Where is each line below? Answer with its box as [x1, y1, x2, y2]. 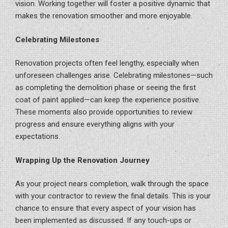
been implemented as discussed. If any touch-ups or [15, 216, 191, 225]
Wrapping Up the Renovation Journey [15, 155, 150, 165]
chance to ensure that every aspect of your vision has [15, 204, 196, 213]
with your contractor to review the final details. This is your [15, 191, 211, 201]
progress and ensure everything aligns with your [15, 120, 175, 129]
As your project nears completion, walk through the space [15, 179, 209, 188]
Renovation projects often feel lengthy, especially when [15, 59, 199, 68]
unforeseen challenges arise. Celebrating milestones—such [15, 71, 213, 80]
